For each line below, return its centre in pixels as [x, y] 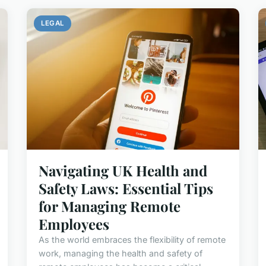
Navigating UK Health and [123, 171]
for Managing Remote [110, 206]
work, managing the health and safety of [121, 254]
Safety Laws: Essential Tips [126, 189]
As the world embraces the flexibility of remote [132, 240]
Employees [74, 224]
